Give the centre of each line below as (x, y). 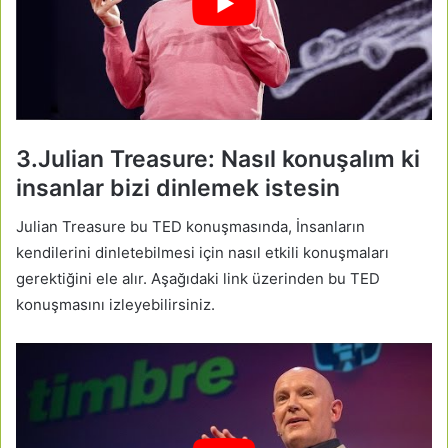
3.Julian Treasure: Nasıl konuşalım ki (218, 158)
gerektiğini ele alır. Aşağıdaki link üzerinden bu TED (198, 279)
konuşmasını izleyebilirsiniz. (115, 305)
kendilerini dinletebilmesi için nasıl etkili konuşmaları (202, 253)
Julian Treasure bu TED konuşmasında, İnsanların (190, 227)
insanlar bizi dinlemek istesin (178, 187)
